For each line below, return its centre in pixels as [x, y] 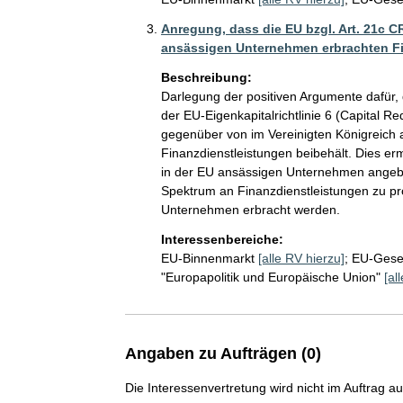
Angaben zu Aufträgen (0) [223, 353]
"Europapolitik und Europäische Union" [270, 277]
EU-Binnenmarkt [207, 258]
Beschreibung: [206, 77]
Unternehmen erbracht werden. [250, 209]
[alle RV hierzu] [301, 258]
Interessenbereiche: [222, 239]
